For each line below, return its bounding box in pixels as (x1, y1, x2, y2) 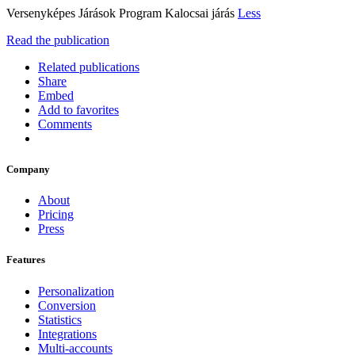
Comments (38, 116, 92, 131)
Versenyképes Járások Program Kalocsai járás (6, 6, 238, 20)
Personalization (38, 284, 114, 298)
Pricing (38, 208, 74, 222)
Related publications (38, 59, 139, 74)
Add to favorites (38, 102, 119, 116)
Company (6, 163, 50, 176)
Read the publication (6, 32, 109, 47)
